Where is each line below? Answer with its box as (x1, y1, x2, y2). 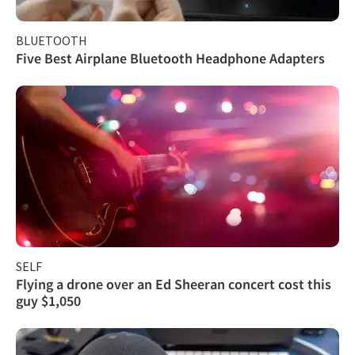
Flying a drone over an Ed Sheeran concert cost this (16, 274, 331, 293)
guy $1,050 (16, 291, 81, 310)
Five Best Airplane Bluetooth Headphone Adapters (16, 48, 325, 67)
